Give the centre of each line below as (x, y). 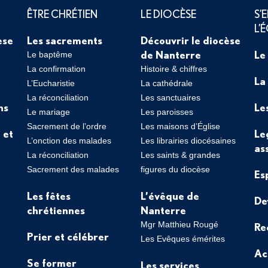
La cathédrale (166, 83)
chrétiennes (56, 210)
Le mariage (48, 112)
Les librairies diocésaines (188, 141)
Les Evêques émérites (182, 239)
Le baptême (49, 54)
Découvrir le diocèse (190, 40)
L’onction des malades (69, 141)
